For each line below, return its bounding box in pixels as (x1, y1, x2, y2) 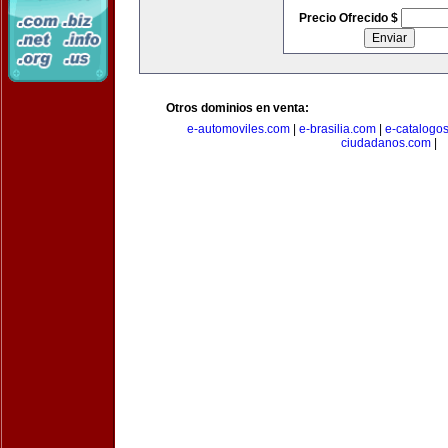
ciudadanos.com (341, 136, 431, 150)
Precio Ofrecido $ (298, 11, 401, 25)
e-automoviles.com (187, 122, 290, 136)
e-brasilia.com (299, 122, 376, 136)
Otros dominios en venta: (166, 101, 309, 115)
